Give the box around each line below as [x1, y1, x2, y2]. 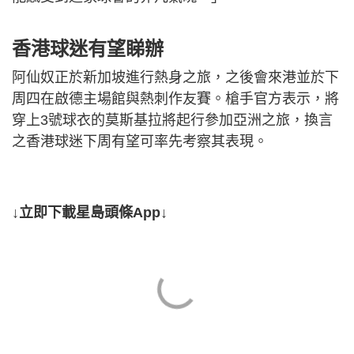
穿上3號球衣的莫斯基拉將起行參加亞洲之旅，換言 [12, 112, 333, 129]
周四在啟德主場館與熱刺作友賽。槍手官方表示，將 [12, 91, 339, 107]
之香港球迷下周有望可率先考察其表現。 [12, 134, 268, 150]
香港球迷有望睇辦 [12, 38, 164, 60]
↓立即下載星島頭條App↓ [12, 205, 168, 221]
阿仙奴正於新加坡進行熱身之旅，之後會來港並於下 [12, 70, 339, 86]
